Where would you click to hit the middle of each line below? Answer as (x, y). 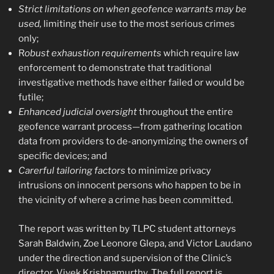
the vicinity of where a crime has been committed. (126, 200)
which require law (200, 54)
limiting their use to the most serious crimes (138, 24)
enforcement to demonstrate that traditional (115, 68)
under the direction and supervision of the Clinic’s (125, 258)
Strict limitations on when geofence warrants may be (132, 9)
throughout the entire (186, 112)
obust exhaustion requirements (93, 54)
